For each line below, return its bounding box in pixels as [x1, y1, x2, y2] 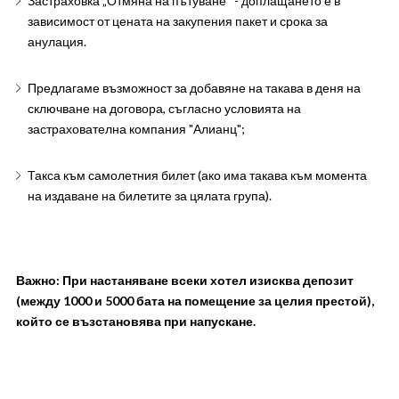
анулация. [27, 34, 89, 49]
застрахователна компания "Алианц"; [27, 121, 245, 136]
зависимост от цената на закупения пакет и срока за [27, 13, 328, 28]
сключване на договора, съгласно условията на [27, 101, 301, 116]
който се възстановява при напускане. [15, 313, 256, 329]
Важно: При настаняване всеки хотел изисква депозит [15, 273, 354, 288]
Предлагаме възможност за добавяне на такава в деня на [27, 80, 361, 95]
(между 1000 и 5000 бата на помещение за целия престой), [15, 293, 374, 308]
